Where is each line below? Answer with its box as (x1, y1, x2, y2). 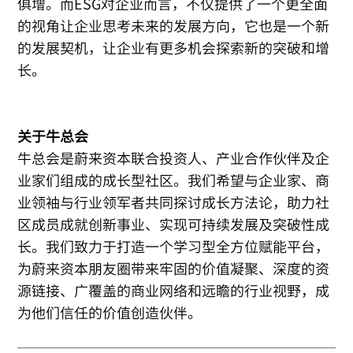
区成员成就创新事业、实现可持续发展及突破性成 (17, 214, 330, 236)
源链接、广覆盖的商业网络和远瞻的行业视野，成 (17, 280, 330, 302)
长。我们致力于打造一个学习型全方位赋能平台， (17, 236, 330, 258)
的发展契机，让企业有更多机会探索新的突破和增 (17, 37, 330, 59)
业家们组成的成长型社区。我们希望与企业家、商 (17, 169, 330, 191)
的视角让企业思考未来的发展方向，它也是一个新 (17, 15, 330, 37)
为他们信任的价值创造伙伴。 (17, 302, 203, 324)
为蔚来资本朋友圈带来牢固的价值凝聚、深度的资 (17, 258, 330, 280)
